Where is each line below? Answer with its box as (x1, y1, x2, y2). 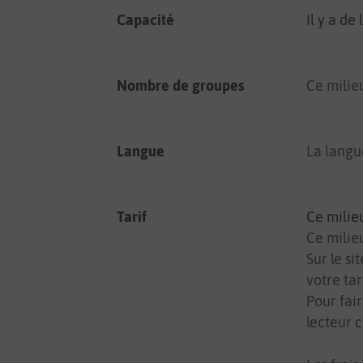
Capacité (117, 11, 174, 28)
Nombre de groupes (117, 77, 244, 94)
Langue (117, 143, 164, 160)
